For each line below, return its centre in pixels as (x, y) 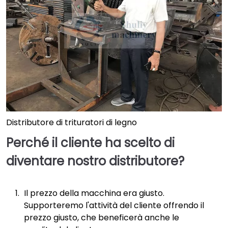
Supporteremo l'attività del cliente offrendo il (114, 205)
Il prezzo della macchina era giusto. (94, 193)
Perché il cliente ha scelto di (90, 143)
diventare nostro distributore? (95, 161)
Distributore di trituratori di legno (72, 123)
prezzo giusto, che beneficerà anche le (102, 217)
